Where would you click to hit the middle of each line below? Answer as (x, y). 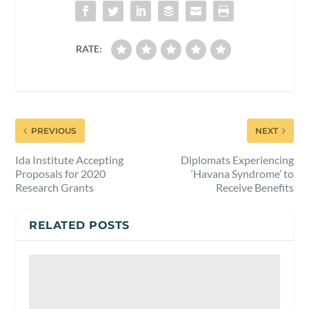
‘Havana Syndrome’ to (242, 173)
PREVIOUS (54, 130)
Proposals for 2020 (61, 173)
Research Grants (55, 187)
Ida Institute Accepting (70, 159)
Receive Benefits (255, 187)
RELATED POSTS (79, 225)
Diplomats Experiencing (237, 159)
